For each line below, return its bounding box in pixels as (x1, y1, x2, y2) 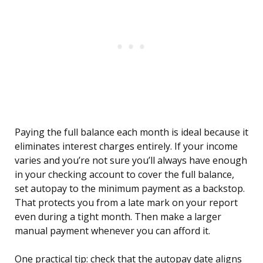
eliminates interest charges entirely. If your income (15, 140, 238, 153)
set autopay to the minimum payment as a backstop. (15, 182, 245, 195)
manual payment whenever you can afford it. (15, 224, 210, 238)
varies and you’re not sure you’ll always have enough (15, 154, 247, 167)
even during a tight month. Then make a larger (15, 210, 221, 224)
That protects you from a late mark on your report (15, 196, 238, 210)
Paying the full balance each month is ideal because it (15, 126, 248, 139)
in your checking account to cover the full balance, (15, 168, 234, 181)
